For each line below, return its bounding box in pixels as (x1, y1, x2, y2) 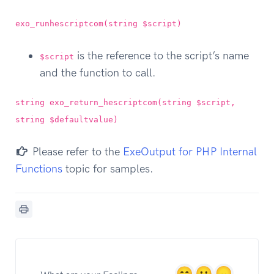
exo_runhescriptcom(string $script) (15, 19, 182, 29)
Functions (15, 161, 62, 176)
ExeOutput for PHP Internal (122, 144, 257, 158)
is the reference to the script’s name (74, 48, 249, 62)
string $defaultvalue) (15, 114, 118, 124)
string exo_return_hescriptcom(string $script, (15, 97, 235, 107)
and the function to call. (40, 65, 156, 80)
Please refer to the (29, 144, 123, 158)
